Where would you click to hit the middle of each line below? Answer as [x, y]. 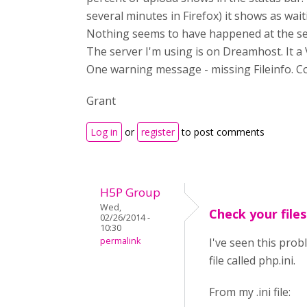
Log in [104, 132]
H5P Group [130, 192]
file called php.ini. [252, 260]
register [158, 132]
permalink [120, 241]
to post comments [222, 132]
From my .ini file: [250, 292]
